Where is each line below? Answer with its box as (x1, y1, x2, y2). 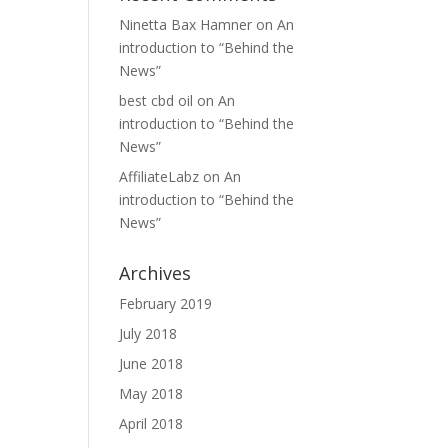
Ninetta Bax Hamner (119, 15, 253, 34)
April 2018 (119, 414, 184, 433)
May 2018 (119, 384, 184, 403)
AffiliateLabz (119, 167, 200, 186)
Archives (119, 261, 192, 285)
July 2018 (119, 324, 178, 343)
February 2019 (119, 294, 213, 313)
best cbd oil (119, 91, 194, 110)
